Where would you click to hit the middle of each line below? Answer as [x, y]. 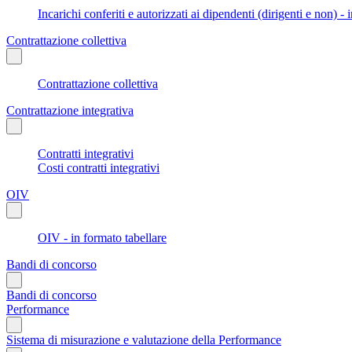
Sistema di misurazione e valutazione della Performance [144, 339]
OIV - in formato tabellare [102, 237]
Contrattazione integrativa [70, 110]
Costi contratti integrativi [99, 167]
